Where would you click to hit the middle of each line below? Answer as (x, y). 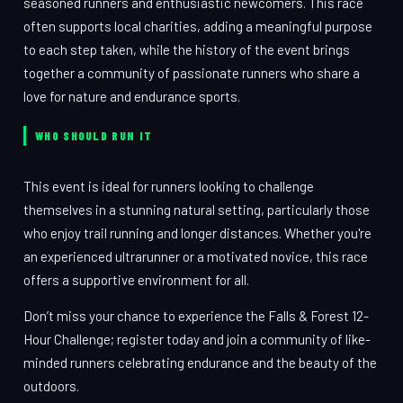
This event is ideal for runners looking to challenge (169, 186)
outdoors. (51, 386)
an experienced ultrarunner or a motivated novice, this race (196, 256)
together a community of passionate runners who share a (192, 73)
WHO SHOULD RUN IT (94, 136)
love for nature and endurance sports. (132, 96)
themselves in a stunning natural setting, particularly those (197, 210)
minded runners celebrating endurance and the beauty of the (200, 363)
